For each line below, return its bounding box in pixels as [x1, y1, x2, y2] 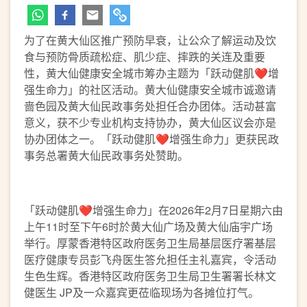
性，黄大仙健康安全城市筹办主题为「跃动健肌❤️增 [24, 65, 279, 81]
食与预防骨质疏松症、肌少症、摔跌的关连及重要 [24, 49, 265, 64]
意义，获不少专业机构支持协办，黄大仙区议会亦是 [24, 114, 276, 130]
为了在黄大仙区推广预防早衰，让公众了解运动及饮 [24, 32, 276, 48]
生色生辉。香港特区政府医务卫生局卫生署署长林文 [24, 268, 276, 284]
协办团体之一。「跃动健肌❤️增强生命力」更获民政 [24, 131, 279, 147]
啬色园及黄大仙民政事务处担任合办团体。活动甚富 [24, 98, 276, 114]
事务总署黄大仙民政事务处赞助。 [24, 147, 188, 163]
